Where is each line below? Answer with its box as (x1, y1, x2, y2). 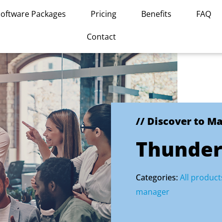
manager (136, 186, 169, 197)
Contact (86, 31, 116, 42)
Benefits (141, 8, 172, 19)
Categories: (136, 172, 180, 183)
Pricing (91, 8, 117, 19)
